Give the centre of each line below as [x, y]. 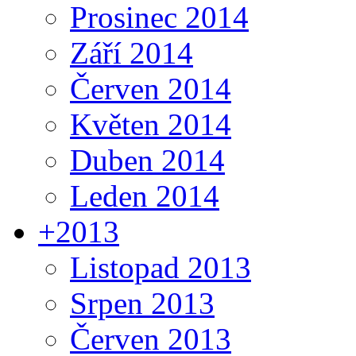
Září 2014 [132, 52]
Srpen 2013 [142, 303]
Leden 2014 [145, 195]
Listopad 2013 [161, 267]
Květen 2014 [151, 124]
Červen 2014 [151, 88]
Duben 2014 [147, 160]
